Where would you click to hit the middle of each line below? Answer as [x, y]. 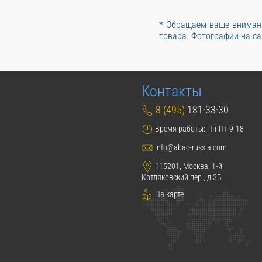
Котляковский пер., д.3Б [182, 177]
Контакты [172, 91]
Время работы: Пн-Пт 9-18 [199, 128]
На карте [168, 194]
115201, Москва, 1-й [188, 166]
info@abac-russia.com [190, 147]
